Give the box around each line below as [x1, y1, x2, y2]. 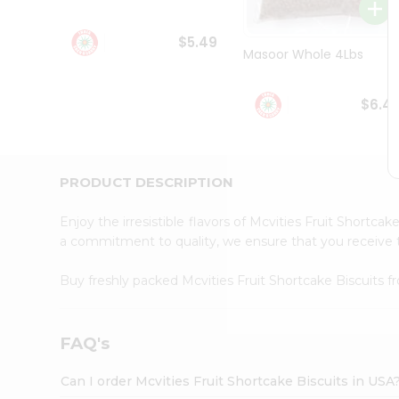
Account [18, 144, 79, 165]
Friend [18, 124, 53, 141]
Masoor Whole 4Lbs [242, 45, 363, 64]
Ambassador [18, 24, 94, 41]
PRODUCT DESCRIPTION [60, 173, 234, 191]
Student [18, 6, 65, 23]
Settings [18, 199, 78, 220]
